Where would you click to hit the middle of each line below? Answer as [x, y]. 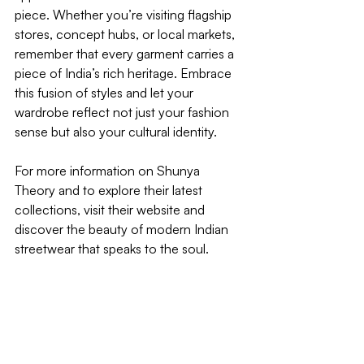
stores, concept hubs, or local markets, [126, 34]
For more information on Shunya [109, 170]
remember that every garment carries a [126, 53]
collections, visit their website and [111, 209]
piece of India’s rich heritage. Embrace [125, 73]
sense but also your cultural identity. [116, 131]
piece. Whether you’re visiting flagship [125, 14]
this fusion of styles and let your [106, 92]
